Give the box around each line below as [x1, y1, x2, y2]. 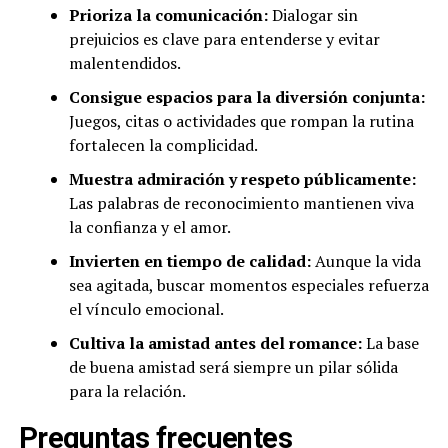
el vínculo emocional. [68, 298, 224, 321]
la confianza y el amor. [68, 216, 231, 239]
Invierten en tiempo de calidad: [68, 250, 311, 273]
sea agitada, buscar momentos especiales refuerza [68, 274, 429, 297]
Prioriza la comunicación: [68, 4, 268, 27]
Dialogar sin [267, 4, 358, 27]
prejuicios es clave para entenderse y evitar [68, 28, 380, 51]
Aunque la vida [310, 250, 421, 273]
